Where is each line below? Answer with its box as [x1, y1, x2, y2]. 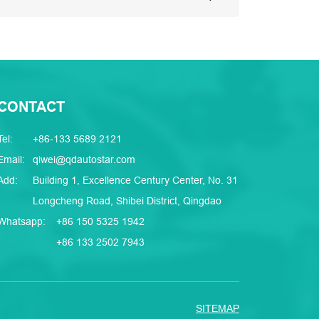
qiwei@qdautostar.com [33, 152, 135, 167]
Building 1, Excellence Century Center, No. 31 [33, 172, 238, 187]
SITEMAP [196, 300, 239, 315]
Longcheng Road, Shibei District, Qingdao [33, 193, 221, 208]
